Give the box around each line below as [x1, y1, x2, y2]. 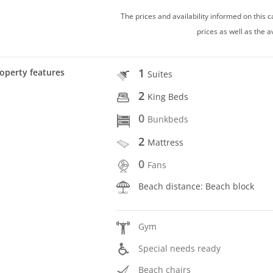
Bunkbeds [147, 113, 189, 126]
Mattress [147, 136, 184, 148]
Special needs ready [138, 242, 221, 254]
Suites [147, 68, 173, 80]
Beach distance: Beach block [138, 180, 255, 193]
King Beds [147, 91, 189, 103]
